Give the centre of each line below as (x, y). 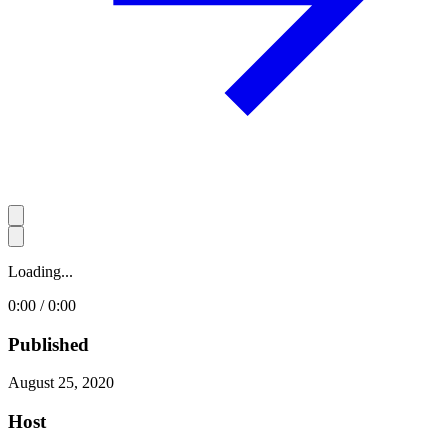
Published (48, 344)
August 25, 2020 (61, 383)
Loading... (40, 271)
